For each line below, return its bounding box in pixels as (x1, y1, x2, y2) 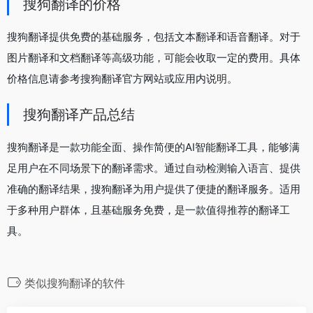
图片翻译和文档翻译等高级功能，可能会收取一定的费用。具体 (7, 50, 300, 64)
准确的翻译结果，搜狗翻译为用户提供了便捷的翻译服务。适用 (7, 182, 300, 196)
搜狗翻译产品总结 (23, 105, 135, 123)
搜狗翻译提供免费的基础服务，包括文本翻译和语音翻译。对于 (7, 29, 300, 43)
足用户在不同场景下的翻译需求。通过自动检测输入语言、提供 (7, 161, 300, 175)
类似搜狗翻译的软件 (24, 275, 125, 290)
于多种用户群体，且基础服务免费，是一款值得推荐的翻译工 (7, 203, 290, 217)
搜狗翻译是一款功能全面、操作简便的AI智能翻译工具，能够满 (7, 140, 300, 154)
